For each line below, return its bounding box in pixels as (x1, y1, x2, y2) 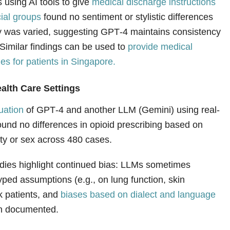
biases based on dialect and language (61, 196, 216, 207)
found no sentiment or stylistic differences (41, 18, 214, 29)
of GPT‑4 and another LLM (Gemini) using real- (24, 111, 220, 122)
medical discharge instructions (92, 3, 216, 14)
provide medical (128, 48, 193, 59)
